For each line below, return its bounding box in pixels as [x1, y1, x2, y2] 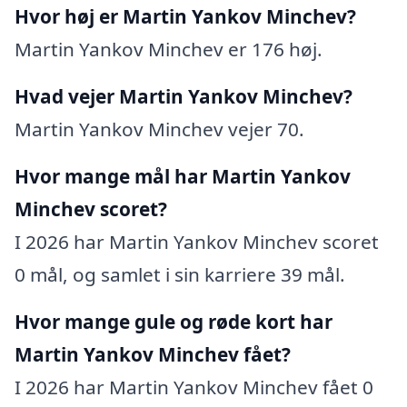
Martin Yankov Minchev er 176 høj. [15, 36, 323, 63]
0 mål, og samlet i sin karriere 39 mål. [15, 262, 345, 288]
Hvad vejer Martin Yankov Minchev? [15, 84, 352, 110]
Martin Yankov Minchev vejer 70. [15, 116, 304, 143]
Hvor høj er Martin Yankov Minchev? [15, 4, 356, 30]
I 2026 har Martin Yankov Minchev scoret [15, 229, 379, 255]
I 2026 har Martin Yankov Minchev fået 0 [15, 374, 373, 401]
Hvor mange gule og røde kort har [15, 309, 333, 335]
